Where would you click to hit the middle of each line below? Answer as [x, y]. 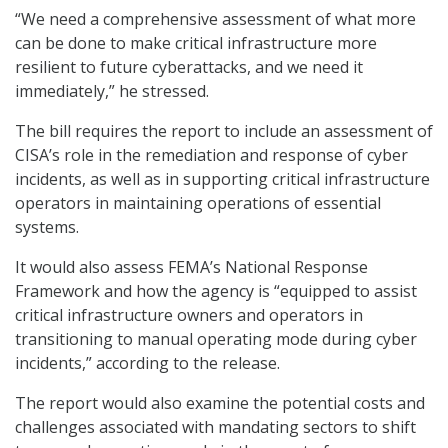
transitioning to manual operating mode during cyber [216, 339]
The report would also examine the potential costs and [220, 403]
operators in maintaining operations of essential [198, 203]
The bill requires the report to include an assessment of [224, 131]
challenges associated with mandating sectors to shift [215, 427]
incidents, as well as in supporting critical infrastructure [222, 179]
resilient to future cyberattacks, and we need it [189, 67]
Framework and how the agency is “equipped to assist [216, 291]
